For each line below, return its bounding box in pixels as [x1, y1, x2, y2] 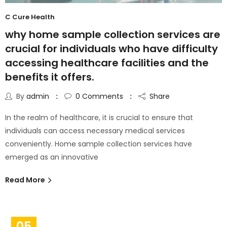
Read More [5, 175, 47, 185]
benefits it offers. [5, 70, 94, 85]
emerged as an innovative [5, 152, 98, 163]
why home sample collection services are [5, 27, 220, 42]
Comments [80, 91, 123, 102]
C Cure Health [5, 12, 55, 22]
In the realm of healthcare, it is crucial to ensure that [5, 112, 193, 123]
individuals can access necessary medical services [5, 126, 185, 136]
